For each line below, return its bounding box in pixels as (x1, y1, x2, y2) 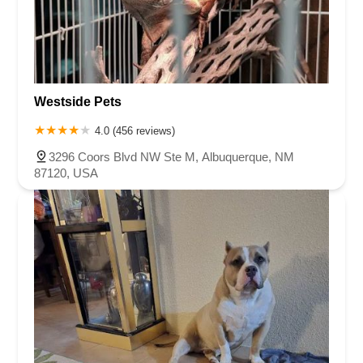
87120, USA (34, 165, 98, 180)
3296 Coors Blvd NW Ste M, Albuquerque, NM (49, 149, 294, 164)
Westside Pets (34, 94, 122, 109)
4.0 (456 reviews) (95, 124, 175, 137)
